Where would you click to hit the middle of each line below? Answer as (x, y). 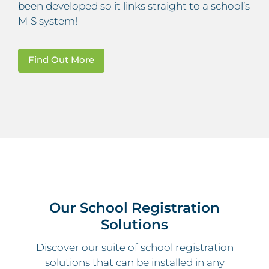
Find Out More (61, 60)
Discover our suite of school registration (134, 247)
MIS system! (48, 21)
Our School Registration (134, 208)
